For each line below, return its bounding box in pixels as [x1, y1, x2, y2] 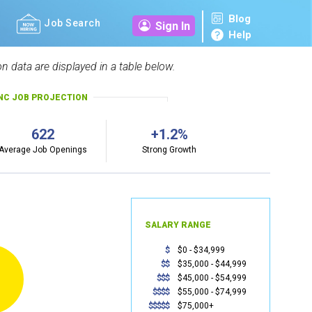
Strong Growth [142, 145, 197, 155]
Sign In [155, 19, 190, 33]
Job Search [44, 17, 100, 29]
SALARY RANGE [145, 220, 212, 231]
